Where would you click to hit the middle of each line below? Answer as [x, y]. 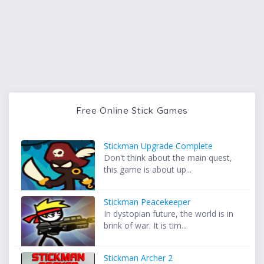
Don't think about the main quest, [168, 157]
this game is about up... [148, 169]
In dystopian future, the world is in [169, 213]
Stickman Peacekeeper [147, 202]
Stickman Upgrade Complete [159, 146]
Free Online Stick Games [132, 110]
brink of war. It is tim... [146, 225]
